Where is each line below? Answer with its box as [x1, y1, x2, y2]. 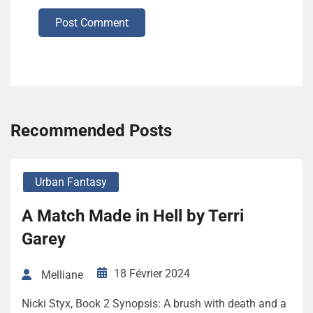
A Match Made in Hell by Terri [22, 206, 244, 226]
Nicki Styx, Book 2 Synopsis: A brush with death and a [22, 296, 286, 310]
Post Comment [55, 16, 129, 30]
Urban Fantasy [35, 175, 107, 189]
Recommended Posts [10, 121, 172, 141]
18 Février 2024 [114, 267, 190, 281]
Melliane [41, 268, 83, 282]
